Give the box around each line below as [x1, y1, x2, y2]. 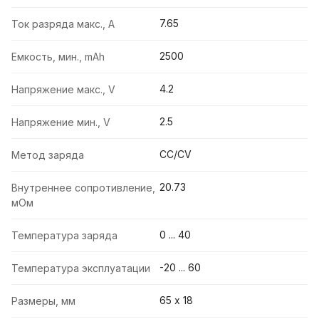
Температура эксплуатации [11, 262, 150, 275]
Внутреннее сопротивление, [11, 182, 155, 194]
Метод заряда [11, 149, 84, 162]
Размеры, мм [11, 295, 75, 308]
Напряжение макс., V [11, 83, 115, 96]
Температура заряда [11, 229, 117, 242]
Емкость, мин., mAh [11, 51, 105, 63]
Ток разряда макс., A [11, 18, 115, 31]
